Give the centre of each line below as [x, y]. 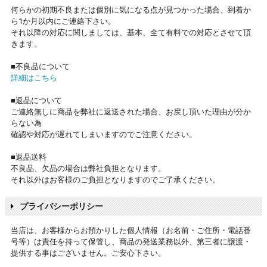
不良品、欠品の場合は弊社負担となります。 [88, 169]
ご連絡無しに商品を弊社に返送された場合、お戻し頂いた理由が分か [131, 112]
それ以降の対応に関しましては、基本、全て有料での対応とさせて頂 [131, 33]
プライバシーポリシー [61, 207]
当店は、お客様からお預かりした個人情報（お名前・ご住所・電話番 [131, 231]
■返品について [36, 101]
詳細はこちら [34, 78]
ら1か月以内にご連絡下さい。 [63, 21]
